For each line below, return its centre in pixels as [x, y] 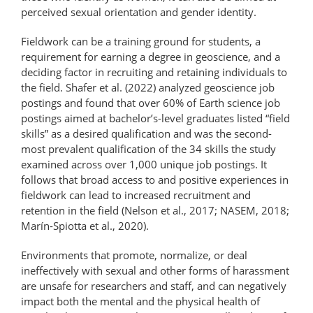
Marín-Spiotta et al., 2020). [85, 225]
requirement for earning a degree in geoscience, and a [151, 56]
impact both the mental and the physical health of [140, 301]
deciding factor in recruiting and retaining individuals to [154, 72]
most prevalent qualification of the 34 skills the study [148, 148]
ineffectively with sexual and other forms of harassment [155, 270]
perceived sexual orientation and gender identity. [139, 12]
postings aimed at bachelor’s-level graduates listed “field [155, 118]
